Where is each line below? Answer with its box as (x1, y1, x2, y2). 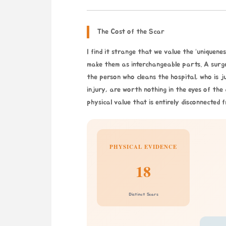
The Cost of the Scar (97, 28, 164, 36)
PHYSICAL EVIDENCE (109, 143, 177, 151)
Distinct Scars (128, 192, 158, 197)
